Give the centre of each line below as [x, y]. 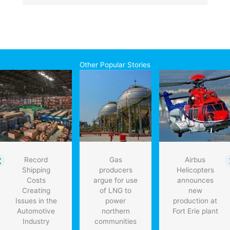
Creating [36, 190]
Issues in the [36, 200]
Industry [36, 221]
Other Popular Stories [115, 64]
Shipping [36, 170]
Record [36, 159]
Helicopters [195, 170]
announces [195, 180]
